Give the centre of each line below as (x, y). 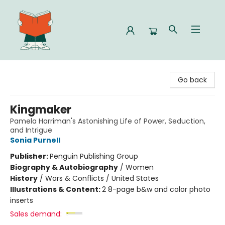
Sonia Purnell (35, 140)
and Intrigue (31, 130)
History (24, 178)
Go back (192, 80)
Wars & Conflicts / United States (102, 178)
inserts (22, 200)
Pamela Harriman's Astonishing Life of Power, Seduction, (108, 121)
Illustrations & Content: (56, 189)
